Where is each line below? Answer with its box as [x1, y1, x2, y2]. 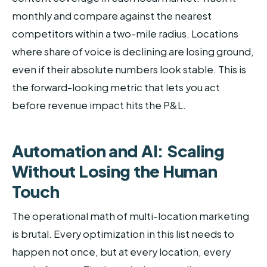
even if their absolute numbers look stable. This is [12, 63, 246, 76]
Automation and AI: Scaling [12, 141, 225, 162]
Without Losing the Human [12, 161, 218, 182]
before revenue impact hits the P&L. [12, 99, 186, 112]
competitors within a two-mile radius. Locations [12, 27, 238, 41]
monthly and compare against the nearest [12, 10, 212, 23]
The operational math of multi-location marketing [12, 209, 249, 222]
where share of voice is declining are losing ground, [12, 45, 254, 58]
